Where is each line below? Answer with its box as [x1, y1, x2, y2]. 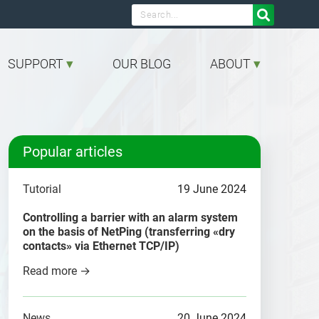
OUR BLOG [113, 56, 171, 71]
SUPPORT [8, 56, 63, 71]
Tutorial [23, 182, 61, 196]
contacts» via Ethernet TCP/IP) [23, 239, 179, 253]
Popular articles [23, 143, 122, 160]
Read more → [23, 264, 90, 278]
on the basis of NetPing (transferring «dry [23, 225, 235, 239]
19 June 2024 [177, 182, 246, 196]
